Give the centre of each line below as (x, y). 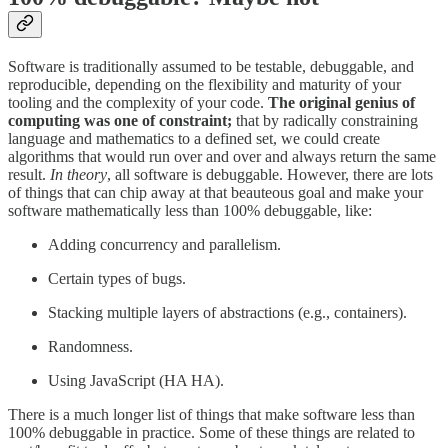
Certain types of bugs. (117, 279)
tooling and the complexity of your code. (138, 103)
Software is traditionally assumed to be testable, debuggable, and (211, 67)
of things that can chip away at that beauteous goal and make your (215, 193)
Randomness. (90, 347)
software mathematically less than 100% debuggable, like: (190, 211)
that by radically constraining (325, 121)
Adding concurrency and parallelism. (164, 245)
